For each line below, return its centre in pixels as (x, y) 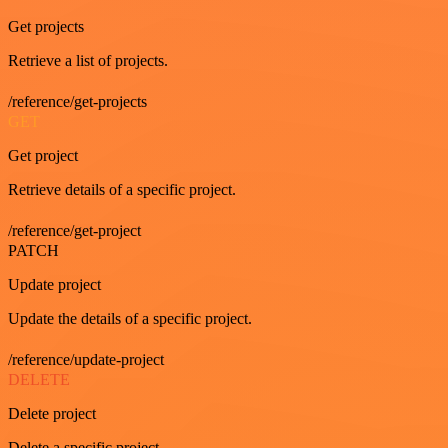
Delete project (52, 413)
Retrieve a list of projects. (88, 60)
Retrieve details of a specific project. (122, 189)
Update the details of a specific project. (130, 318)
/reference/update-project (86, 359)
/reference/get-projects (77, 101)
